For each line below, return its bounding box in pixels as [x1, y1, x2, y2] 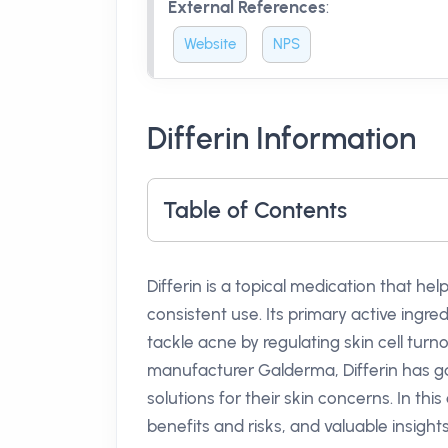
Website [184, 35, 236, 53]
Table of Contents [163, 196, 347, 224]
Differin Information [147, 120, 416, 157]
